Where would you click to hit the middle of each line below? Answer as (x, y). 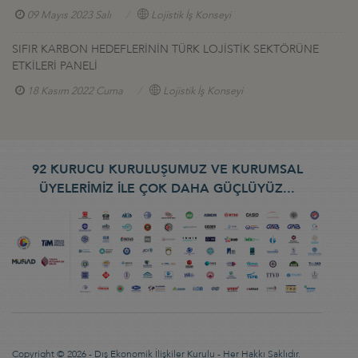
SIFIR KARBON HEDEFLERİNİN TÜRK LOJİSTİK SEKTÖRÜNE (165, 49)
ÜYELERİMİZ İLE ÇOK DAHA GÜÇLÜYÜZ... (167, 188)
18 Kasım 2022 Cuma (75, 91)
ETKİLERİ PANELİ (55, 66)
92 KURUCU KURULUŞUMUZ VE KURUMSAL (167, 169)
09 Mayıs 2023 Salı (69, 15)
